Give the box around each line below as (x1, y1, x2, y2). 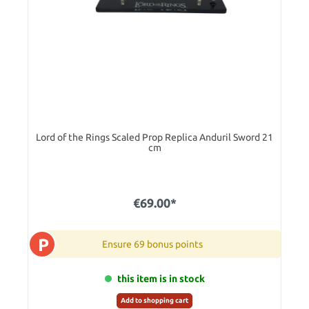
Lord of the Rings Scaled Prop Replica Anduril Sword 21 (36, 132, 273, 143)
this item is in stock (117, 273, 205, 285)
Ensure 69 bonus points (102, 239, 203, 250)
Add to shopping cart (121, 297, 188, 305)
